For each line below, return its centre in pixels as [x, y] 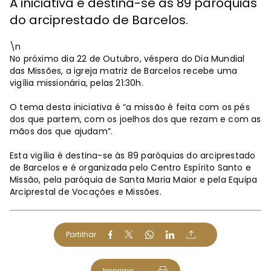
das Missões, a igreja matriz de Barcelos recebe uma [124, 70]
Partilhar [81, 234]
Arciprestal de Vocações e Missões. [86, 191]
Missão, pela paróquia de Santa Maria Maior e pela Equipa [134, 179]
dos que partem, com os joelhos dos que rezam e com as [135, 119]
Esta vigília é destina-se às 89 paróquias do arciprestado [133, 155]
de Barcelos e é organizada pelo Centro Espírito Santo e [131, 167]
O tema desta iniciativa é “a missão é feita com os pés [130, 107]
